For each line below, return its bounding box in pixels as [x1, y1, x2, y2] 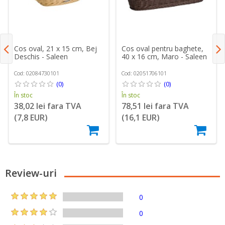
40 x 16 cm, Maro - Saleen [122, 51, 207, 61]
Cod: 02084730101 [14, 69, 60, 77]
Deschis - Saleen [14, 51, 68, 61]
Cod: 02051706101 [122, 69, 167, 77]
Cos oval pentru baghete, [122, 43, 204, 53]
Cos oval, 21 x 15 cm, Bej [14, 43, 97, 53]
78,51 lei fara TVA [122, 100, 189, 111]
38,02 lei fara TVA [14, 100, 82, 111]
